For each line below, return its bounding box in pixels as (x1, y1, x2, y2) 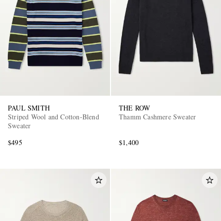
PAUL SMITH (8, 103, 50, 113)
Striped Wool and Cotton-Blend (8, 112, 99, 122)
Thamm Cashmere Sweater (119, 112, 196, 122)
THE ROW (119, 103, 150, 113)
